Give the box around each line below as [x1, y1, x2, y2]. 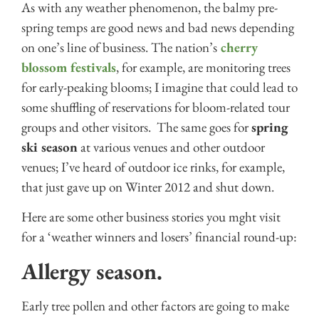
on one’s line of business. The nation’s [21, 38, 217, 57]
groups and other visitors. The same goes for [21, 118, 251, 137]
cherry [217, 38, 258, 57]
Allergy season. [21, 256, 168, 286]
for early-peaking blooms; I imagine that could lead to [21, 78, 298, 97]
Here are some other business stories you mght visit [21, 208, 281, 226]
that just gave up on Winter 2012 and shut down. [21, 178, 274, 197]
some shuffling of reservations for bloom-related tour [21, 98, 290, 117]
